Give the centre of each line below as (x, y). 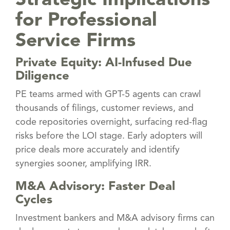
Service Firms (75, 41)
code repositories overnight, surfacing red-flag (111, 122)
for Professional (86, 21)
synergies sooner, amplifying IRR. (83, 164)
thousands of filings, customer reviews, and (104, 108)
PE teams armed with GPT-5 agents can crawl (108, 94)
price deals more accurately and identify (98, 150)
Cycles (34, 200)
